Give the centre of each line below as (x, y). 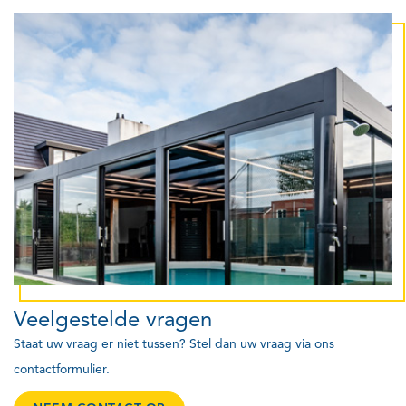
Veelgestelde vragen (113, 319)
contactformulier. (62, 369)
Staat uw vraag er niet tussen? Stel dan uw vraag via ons (174, 344)
